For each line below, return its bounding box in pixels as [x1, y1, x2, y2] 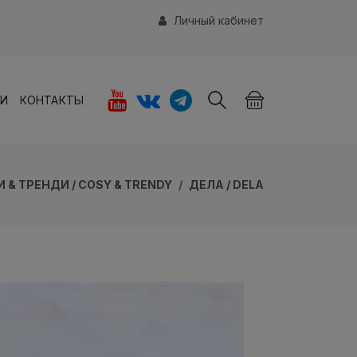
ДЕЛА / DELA [189, 178, 264, 191]
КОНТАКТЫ [19, 93, 84, 107]
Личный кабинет [171, 14, 264, 27]
